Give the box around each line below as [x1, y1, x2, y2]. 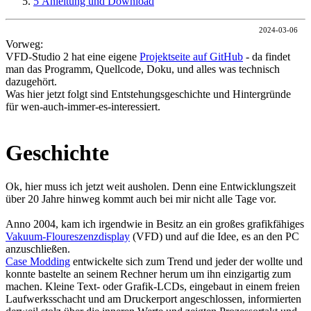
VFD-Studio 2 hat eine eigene [6, 50, 140, 62]
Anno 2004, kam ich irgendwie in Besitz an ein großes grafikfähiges [6, 218, 304, 230]
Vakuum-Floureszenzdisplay [6, 230, 130, 243]
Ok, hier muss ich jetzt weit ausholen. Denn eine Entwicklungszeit [6, 180, 296, 193]
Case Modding [6, 255, 70, 268]
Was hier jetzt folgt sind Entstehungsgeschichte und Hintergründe [6, 87, 291, 100]
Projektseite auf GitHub [140, 50, 243, 62]
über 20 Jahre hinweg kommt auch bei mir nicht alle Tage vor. [6, 193, 276, 205]
